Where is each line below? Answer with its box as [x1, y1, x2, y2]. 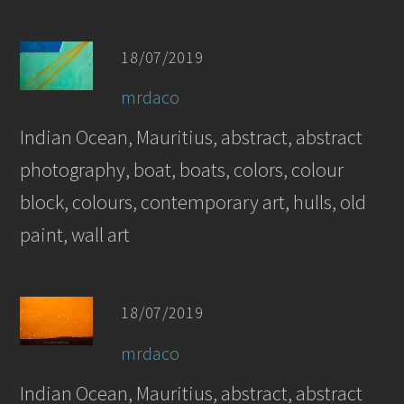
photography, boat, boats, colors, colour [20, 156, 344, 182]
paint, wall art [20, 221, 131, 247]
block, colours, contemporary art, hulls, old [20, 188, 367, 215]
